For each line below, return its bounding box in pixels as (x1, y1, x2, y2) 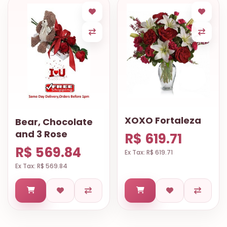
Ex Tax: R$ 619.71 (125, 147, 173, 157)
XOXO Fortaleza (125, 113, 201, 127)
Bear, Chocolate (15, 116, 93, 128)
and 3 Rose (15, 128, 67, 140)
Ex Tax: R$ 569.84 (15, 162, 67, 170)
